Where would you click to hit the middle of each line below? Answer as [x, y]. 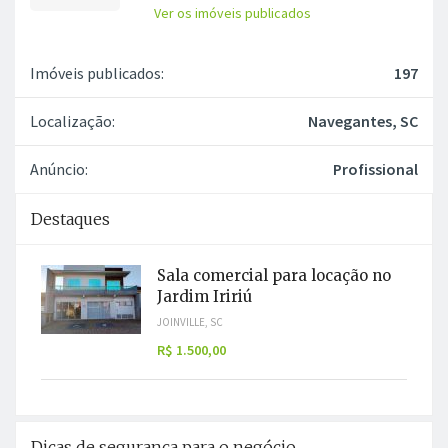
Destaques [70, 218]
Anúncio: [59, 168]
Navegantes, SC [363, 120]
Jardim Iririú [204, 296]
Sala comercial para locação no [274, 275]
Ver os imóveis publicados [233, 12]
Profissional [375, 168]
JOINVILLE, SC [190, 321]
